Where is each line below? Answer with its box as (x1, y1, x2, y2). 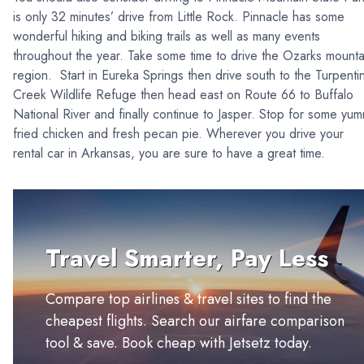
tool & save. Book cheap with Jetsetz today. (45, 332, 312, 354)
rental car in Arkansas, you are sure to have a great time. (13, 144, 325, 163)
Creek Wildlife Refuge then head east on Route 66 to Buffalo (13, 85, 353, 105)
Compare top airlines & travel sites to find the (45, 288, 331, 310)
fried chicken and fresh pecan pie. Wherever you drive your (13, 124, 344, 144)
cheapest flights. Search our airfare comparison (45, 310, 344, 332)
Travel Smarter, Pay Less (45, 240, 328, 276)
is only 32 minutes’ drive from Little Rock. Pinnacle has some (13, 7, 344, 27)
